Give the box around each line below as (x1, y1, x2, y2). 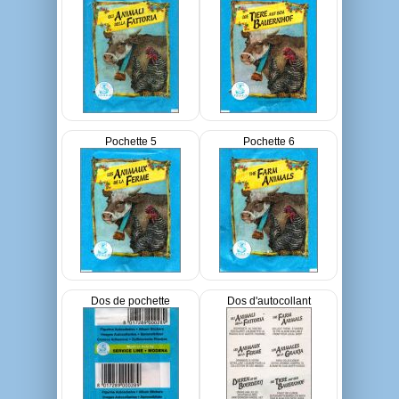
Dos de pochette (91, 295, 170, 307)
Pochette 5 (104, 135, 157, 148)
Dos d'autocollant (226, 295, 311, 307)
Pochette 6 (242, 135, 295, 148)
